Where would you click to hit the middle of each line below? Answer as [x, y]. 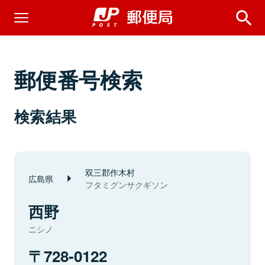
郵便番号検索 [79, 79]
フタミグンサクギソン [127, 185]
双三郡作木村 [110, 172]
